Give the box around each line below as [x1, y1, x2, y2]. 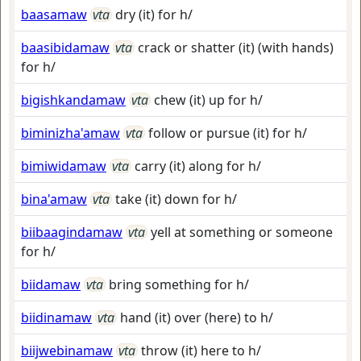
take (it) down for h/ [115, 190, 237, 208]
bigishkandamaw [21, 91, 126, 109]
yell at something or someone [151, 223, 333, 241]
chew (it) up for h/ [154, 91, 263, 109]
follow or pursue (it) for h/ [148, 124, 307, 142]
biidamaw [21, 276, 81, 293]
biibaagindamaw [21, 223, 122, 241]
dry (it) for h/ [115, 6, 193, 23]
